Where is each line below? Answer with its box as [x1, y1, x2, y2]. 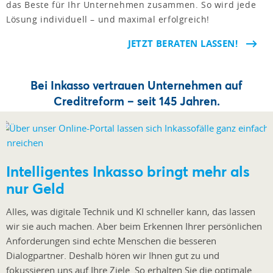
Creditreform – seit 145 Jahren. [53, 93, 220, 109]
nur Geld [6, 179, 65, 199]
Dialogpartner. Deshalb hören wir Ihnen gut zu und [6, 249, 219, 262]
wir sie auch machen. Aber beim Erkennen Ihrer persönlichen [6, 220, 262, 233]
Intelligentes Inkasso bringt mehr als [6, 161, 250, 182]
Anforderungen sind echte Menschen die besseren [6, 235, 216, 247]
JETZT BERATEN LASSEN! [127, 37, 238, 50]
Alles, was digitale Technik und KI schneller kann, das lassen [6, 205, 255, 218]
